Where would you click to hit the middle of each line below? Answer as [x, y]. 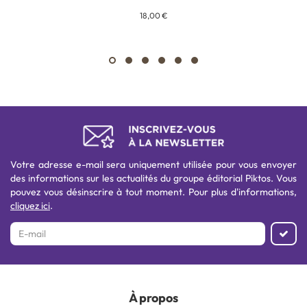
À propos [153, 297]
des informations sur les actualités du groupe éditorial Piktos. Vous [153, 178]
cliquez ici [30, 205]
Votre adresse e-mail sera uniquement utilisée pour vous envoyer [153, 164]
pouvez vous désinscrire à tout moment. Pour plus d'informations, [153, 192]
